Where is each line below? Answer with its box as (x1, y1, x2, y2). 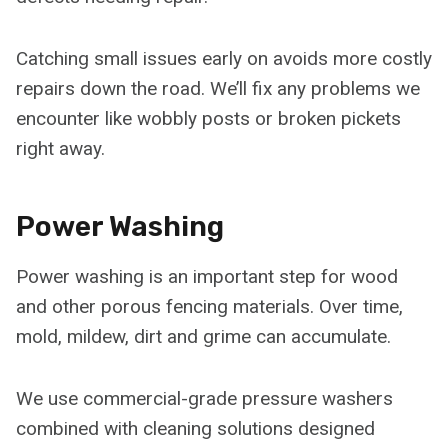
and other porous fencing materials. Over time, (16, 294, 403, 318)
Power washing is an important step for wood (16, 264, 398, 288)
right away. (16, 136, 105, 160)
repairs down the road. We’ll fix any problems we (16, 76, 420, 100)
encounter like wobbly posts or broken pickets (16, 106, 401, 130)
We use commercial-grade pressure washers (16, 386, 393, 410)
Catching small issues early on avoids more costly (16, 46, 432, 70)
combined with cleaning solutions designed (16, 416, 375, 440)
